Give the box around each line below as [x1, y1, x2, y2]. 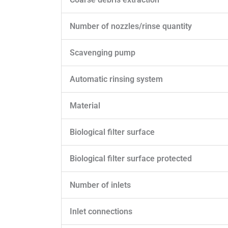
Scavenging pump [70, 47, 135, 58]
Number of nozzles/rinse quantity [70, 21, 192, 31]
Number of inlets [70, 180, 131, 190]
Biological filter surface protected [70, 153, 192, 163]
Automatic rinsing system [70, 74, 163, 84]
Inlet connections [70, 206, 132, 216]
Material [70, 100, 100, 110]
